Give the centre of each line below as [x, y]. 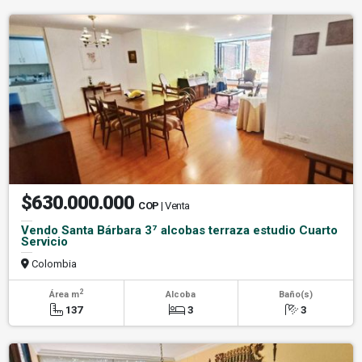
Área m [64, 294]
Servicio [44, 241]
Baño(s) [295, 294]
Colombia [53, 263]
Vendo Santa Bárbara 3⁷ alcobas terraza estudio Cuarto [179, 230]
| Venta [175, 205]
